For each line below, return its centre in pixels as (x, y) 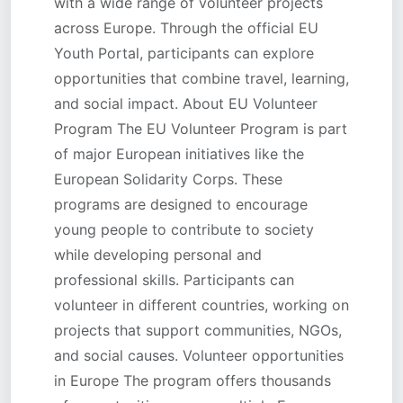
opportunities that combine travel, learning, (201, 78)
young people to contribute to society (184, 229)
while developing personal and (158, 255)
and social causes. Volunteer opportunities (199, 355)
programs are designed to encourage (181, 204)
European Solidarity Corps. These (168, 179)
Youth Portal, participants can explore (184, 53)
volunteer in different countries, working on (201, 305)
